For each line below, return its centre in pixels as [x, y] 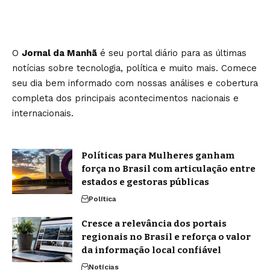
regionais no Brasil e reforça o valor [166, 237]
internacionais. [43, 113]
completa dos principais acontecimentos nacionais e [125, 98]
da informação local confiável [151, 250]
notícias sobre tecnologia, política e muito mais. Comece [134, 68]
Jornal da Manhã [59, 53]
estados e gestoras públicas [145, 182]
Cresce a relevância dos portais [154, 223]
